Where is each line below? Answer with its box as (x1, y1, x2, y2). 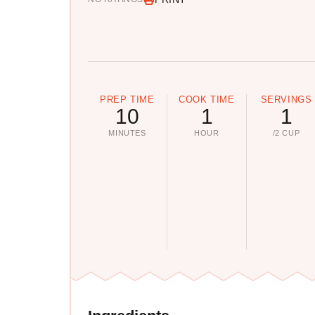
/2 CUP (272, 129, 300, 138)
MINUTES (108, 129, 146, 138)
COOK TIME (179, 94, 235, 105)
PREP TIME (100, 94, 155, 105)
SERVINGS (260, 94, 312, 105)
